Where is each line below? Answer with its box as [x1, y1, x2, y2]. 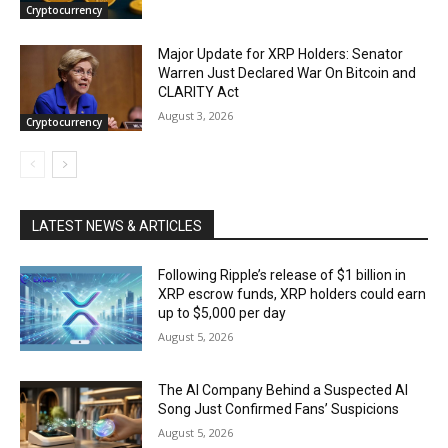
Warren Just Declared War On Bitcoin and [158, 64, 417, 81]
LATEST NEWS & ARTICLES [32, 217, 202, 234]
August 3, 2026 [158, 107, 234, 123]
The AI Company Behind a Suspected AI [158, 382, 409, 399]
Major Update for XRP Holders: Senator [158, 45, 404, 62]
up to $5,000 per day [158, 304, 287, 321]
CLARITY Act [158, 83, 240, 100]
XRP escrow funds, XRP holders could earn [158, 285, 427, 302]
